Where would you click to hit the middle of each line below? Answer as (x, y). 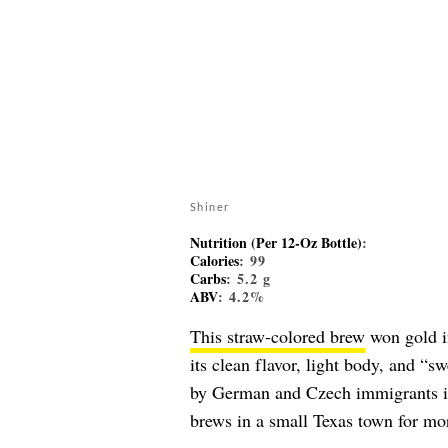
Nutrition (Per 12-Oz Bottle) (275, 242)
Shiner (209, 206)
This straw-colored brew (277, 335)
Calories (214, 260)
